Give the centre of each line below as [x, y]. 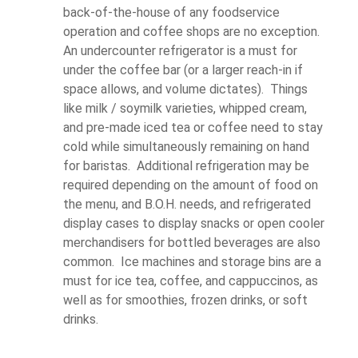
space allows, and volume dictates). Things [185, 89]
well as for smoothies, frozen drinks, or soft [185, 300]
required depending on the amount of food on [191, 185]
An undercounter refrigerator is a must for [180, 50]
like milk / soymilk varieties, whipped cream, [185, 108]
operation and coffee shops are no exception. [193, 31]
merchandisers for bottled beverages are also [192, 242]
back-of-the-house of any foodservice [171, 12]
